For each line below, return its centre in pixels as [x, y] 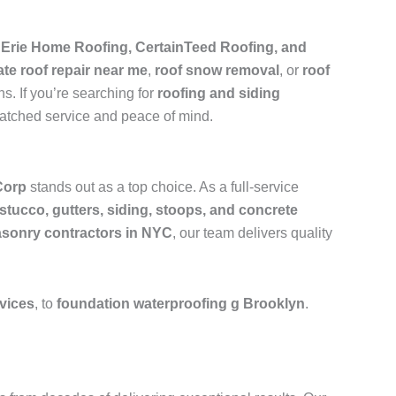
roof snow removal [217, 71]
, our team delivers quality [252, 233]
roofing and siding [219, 94]
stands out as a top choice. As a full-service [163, 187]
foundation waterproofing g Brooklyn [181, 304]
